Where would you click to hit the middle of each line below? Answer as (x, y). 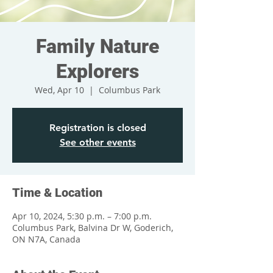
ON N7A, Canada (46, 239)
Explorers (97, 71)
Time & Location (57, 193)
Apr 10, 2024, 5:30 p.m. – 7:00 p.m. (82, 216)
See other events (97, 142)
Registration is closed (97, 128)
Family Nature (97, 46)
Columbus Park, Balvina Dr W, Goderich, (93, 228)
